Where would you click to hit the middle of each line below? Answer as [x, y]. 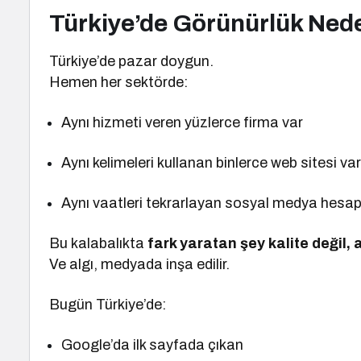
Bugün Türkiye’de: [108, 305]
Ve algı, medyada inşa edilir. [140, 264]
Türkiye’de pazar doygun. [132, 61]
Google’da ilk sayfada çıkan [153, 345]
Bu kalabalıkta [99, 243]
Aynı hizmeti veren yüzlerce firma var [183, 122]
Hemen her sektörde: [119, 82]
